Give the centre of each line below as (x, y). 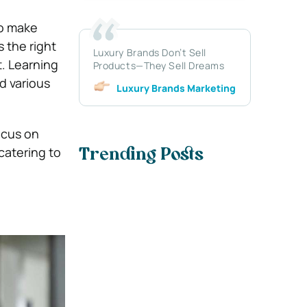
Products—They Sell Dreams (159, 65)
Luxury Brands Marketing (176, 88)
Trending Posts (141, 156)
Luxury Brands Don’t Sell (150, 52)
